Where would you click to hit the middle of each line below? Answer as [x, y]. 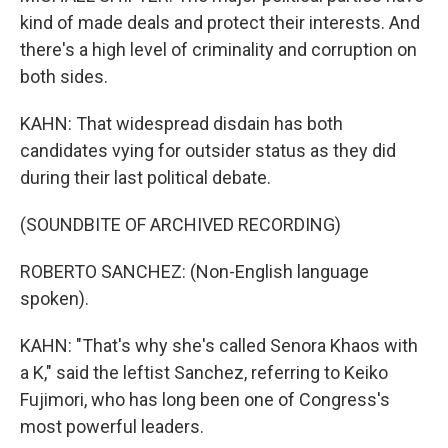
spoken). [54, 298]
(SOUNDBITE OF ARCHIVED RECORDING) [180, 224]
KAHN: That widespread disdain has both [181, 123]
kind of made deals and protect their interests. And [220, 22]
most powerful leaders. [112, 426]
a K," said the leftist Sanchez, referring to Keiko [204, 372]
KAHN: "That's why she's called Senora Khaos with [219, 345]
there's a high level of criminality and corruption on [218, 49]
